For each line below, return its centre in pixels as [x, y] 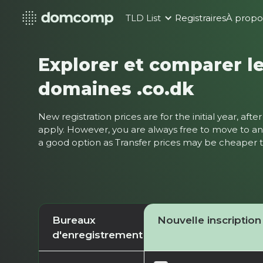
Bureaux [74, 220]
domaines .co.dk [116, 88]
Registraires [201, 18]
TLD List [144, 18]
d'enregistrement [97, 234]
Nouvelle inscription [209, 220]
